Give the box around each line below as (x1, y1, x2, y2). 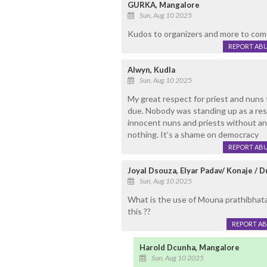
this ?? (127, 206, 151, 216)
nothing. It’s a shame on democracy (127, 129, 259, 139)
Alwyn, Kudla (127, 64, 175, 74)
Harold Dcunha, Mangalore (139, 242, 240, 252)
